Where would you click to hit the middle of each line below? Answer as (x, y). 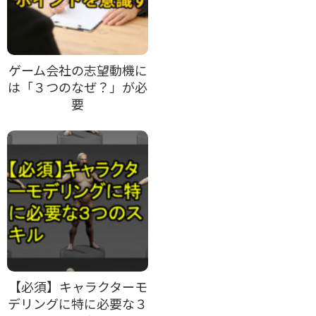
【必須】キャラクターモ (78, 286)
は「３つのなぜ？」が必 (78, 86)
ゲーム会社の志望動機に (78, 69)
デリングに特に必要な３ (78, 303)
